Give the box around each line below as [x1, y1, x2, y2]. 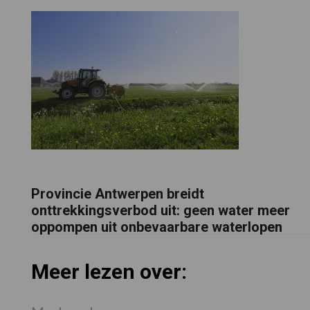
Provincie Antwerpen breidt [30, 185, 204, 202]
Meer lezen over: [30, 259, 187, 284]
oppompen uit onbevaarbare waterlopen [30, 218, 282, 235]
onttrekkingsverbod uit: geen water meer [30, 201, 290, 219]
